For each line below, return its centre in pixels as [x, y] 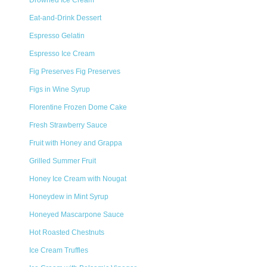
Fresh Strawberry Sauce [68, 125]
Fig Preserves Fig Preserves [75, 72]
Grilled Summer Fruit [63, 161]
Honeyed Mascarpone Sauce [77, 215]
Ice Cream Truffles [59, 250]
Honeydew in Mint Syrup [69, 197]
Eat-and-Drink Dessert [65, 18]
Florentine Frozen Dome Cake [78, 107]
